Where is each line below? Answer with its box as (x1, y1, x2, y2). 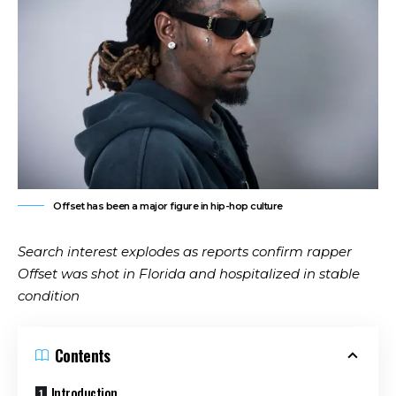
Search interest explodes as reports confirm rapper (18, 243, 352, 260)
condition (18, 287, 80, 304)
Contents (55, 343, 110, 367)
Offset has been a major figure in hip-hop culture (53, 200, 283, 212)
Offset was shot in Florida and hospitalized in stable (18, 265, 360, 282)
